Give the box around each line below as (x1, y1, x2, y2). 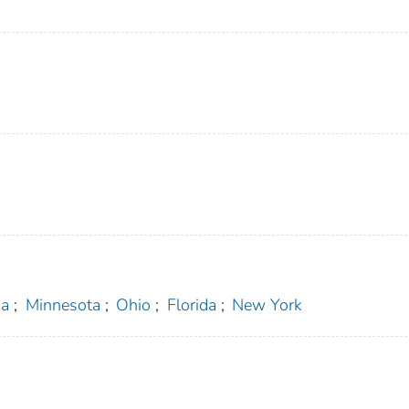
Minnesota (25, 294, 100, 317)
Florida (166, 294, 216, 317)
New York (232, 294, 303, 317)
